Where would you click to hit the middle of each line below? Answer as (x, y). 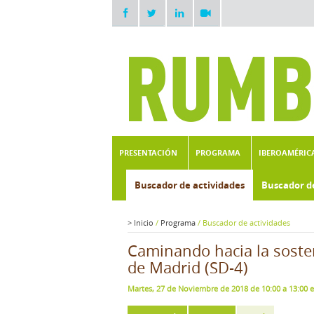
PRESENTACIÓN (148, 152)
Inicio (144, 223)
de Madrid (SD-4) (188, 267)
